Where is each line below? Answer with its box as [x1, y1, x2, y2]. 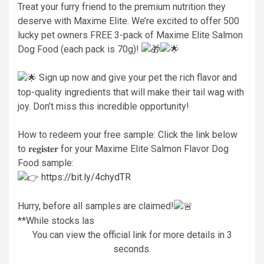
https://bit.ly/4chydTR [41, 171, 131, 183]
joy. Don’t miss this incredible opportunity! [18, 101, 189, 113]
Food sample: [18, 157, 74, 169]
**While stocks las [18, 214, 94, 226]
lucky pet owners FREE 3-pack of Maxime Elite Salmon [18, 29, 243, 41]
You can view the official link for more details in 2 [32, 229, 232, 240]
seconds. [113, 243, 151, 255]
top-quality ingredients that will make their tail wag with [18, 87, 244, 98]
